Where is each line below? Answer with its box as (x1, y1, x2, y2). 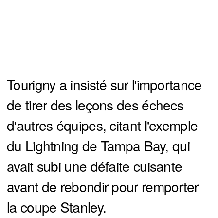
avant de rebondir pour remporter (7, 177, 199, 197)
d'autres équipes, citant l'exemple (7, 115, 198, 135)
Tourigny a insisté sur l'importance (7, 74, 202, 94)
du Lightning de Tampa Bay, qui (7, 136, 190, 156)
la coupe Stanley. (7, 197, 107, 217)
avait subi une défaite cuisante (7, 156, 182, 176)
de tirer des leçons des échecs (7, 95, 183, 115)
